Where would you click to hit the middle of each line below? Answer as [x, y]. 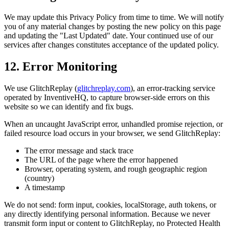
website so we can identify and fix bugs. [69, 106]
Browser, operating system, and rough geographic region [116, 169]
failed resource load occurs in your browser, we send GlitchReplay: [112, 133]
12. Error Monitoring [61, 66]
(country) [39, 178]
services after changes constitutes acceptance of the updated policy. [111, 44]
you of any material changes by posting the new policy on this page [112, 26]
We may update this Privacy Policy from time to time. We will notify [114, 17]
